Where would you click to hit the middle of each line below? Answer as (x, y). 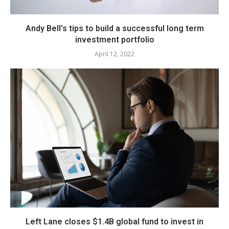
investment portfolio (114, 39)
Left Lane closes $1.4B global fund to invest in (114, 221)
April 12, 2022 (114, 54)
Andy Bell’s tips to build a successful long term (114, 28)
